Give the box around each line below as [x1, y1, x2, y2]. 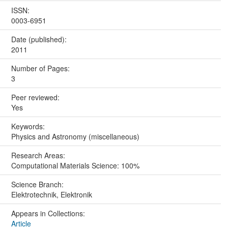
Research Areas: [11, 150, 67, 161]
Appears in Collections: [11, 208, 85, 219]
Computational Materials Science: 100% [11, 160, 139, 171]
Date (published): [11, 34, 69, 45]
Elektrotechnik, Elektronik [11, 189, 92, 200]
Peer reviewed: [11, 92, 62, 103]
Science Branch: [11, 179, 66, 190]
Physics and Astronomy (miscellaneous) [11, 131, 139, 142]
